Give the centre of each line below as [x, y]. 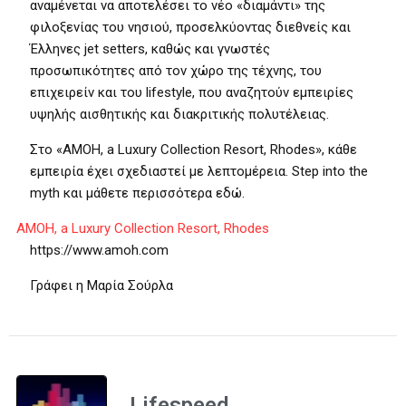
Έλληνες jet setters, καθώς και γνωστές [150, 49]
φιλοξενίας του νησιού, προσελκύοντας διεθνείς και [190, 27]
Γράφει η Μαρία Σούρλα [101, 285]
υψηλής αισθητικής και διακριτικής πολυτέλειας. [179, 114]
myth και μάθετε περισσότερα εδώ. [137, 193]
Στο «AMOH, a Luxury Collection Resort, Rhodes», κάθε [193, 150]
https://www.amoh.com [99, 250]
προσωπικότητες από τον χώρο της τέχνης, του [176, 71]
